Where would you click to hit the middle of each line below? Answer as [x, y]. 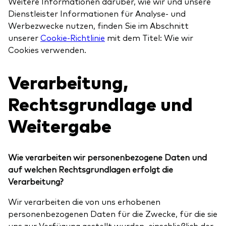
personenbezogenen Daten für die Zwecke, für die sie [113, 213]
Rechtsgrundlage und [100, 103]
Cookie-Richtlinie [73, 38]
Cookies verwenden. [47, 50]
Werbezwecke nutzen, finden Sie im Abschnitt [98, 25]
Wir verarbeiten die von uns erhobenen [84, 201]
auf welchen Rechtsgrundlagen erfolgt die [91, 169]
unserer [24, 38]
